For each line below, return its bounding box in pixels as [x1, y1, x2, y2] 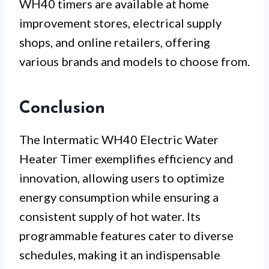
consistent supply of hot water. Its [19, 208, 201, 223]
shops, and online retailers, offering [19, 34, 210, 49]
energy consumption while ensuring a [19, 189, 219, 204]
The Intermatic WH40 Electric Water [19, 131, 219, 147]
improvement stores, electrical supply [19, 15, 222, 30]
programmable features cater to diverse [19, 228, 234, 243]
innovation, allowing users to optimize [19, 170, 225, 185]
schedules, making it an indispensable [19, 247, 220, 262]
